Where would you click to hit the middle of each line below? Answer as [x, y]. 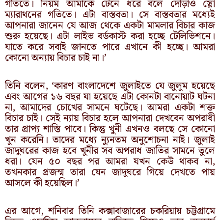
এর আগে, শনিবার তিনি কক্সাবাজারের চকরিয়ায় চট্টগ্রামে [110, 211]
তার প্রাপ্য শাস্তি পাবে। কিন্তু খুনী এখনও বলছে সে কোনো [110, 129]
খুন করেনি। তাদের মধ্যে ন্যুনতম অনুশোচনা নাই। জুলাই [110, 140]
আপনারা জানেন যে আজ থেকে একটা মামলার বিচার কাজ [110, 25]
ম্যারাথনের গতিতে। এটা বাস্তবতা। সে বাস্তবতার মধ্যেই [110, 14]
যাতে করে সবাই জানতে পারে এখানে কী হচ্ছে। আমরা [110, 47]
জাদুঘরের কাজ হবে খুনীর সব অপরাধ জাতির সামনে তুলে [110, 151]
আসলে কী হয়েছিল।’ [42, 183]
